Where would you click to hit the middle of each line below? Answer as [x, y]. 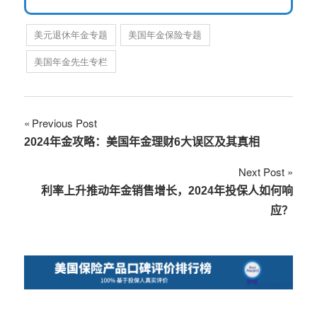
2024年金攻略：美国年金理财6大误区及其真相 [142, 142]
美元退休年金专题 [71, 35]
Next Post [261, 172]
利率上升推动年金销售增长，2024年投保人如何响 [167, 191]
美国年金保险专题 [165, 35]
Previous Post [64, 123]
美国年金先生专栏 [71, 62]
